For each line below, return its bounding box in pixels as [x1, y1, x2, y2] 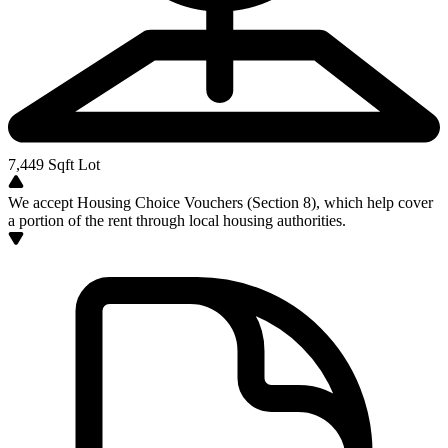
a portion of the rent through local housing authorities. [8, 212, 346, 229]
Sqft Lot [44, 156, 100, 173]
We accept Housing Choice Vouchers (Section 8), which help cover [8, 194, 433, 211]
